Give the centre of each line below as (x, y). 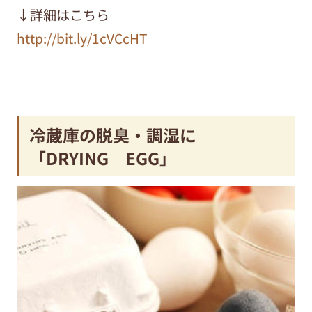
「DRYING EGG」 (103, 157)
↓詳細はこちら (63, 14)
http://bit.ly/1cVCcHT (81, 38)
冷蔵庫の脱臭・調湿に (113, 134)
